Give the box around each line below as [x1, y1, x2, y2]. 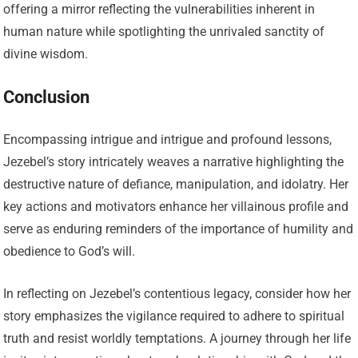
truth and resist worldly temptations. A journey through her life [3, 331, 352, 347]
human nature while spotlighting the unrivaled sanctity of [3, 24, 325, 40]
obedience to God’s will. [3, 244, 136, 260]
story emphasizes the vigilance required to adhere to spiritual [3, 308, 345, 324]
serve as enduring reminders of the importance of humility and [3, 221, 354, 237]
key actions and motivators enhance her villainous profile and [3, 199, 349, 215]
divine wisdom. [3, 46, 89, 62]
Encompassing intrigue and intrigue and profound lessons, [3, 132, 332, 148]
